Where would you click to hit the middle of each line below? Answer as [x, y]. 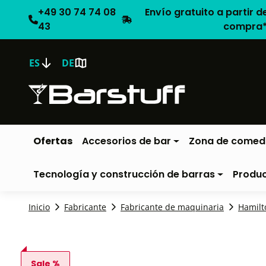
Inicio [39, 207]
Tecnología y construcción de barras [124, 174]
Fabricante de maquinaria [172, 207]
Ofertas [53, 141]
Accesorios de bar [126, 141]
